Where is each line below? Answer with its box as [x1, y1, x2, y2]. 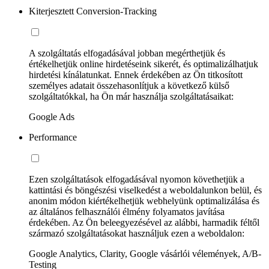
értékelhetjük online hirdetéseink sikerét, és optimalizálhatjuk [29, 58, 258, 69]
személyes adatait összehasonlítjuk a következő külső [29, 80, 229, 91]
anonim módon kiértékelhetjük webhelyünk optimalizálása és [29, 195, 259, 206]
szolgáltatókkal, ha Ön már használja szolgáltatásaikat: [29, 91, 234, 101]
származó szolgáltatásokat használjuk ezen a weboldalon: [29, 228, 244, 238]
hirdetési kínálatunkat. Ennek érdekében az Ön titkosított [29, 69, 243, 80]
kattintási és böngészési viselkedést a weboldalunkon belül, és [29, 184, 262, 195]
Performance [29, 131, 77, 142]
